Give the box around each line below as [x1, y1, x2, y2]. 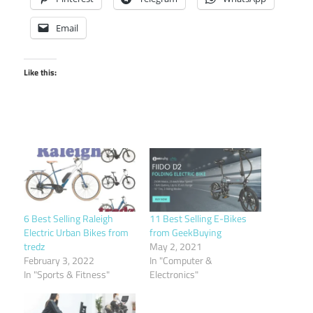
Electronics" [150, 267, 198, 282]
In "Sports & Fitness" [24, 267, 110, 282]
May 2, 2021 [150, 239, 202, 254]
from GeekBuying [150, 225, 221, 240]
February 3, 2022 [24, 253, 94, 268]
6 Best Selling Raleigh [24, 211, 113, 226]
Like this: [24, 65, 57, 79]
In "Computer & [150, 253, 212, 268]
